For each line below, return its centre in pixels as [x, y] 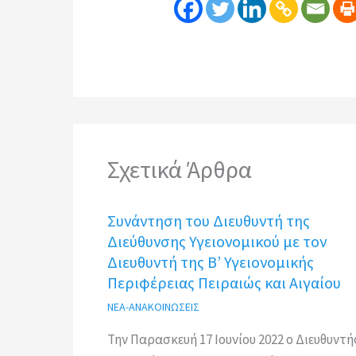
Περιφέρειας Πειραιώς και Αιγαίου [224, 283]
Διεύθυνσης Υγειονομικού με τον [217, 242]
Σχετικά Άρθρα [179, 170]
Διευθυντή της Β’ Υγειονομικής [210, 262]
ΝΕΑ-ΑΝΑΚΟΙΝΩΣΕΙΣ [153, 307]
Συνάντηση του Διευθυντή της [208, 221]
